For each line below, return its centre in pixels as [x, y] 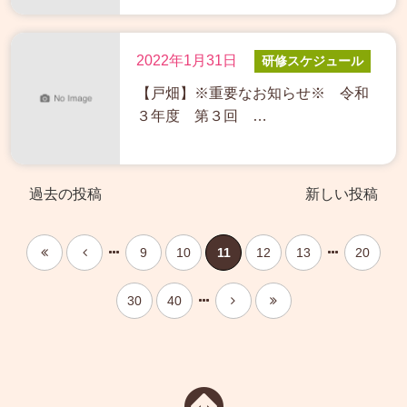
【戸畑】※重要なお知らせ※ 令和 [253, 94]
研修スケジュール [313, 61]
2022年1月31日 [187, 60]
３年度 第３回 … [202, 116]
